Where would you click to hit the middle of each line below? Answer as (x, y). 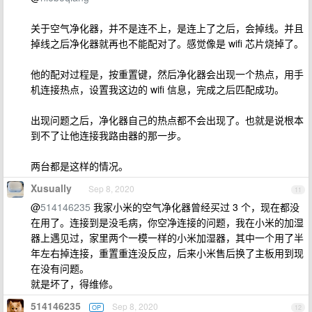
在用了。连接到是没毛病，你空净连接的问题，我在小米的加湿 (167, 222)
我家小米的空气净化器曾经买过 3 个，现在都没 (195, 207)
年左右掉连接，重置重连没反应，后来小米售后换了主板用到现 (167, 253)
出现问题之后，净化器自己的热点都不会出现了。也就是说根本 (167, 120)
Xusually (51, 188)
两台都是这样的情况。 (79, 166)
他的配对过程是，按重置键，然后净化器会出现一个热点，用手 (167, 74)
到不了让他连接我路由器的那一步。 (109, 135)
